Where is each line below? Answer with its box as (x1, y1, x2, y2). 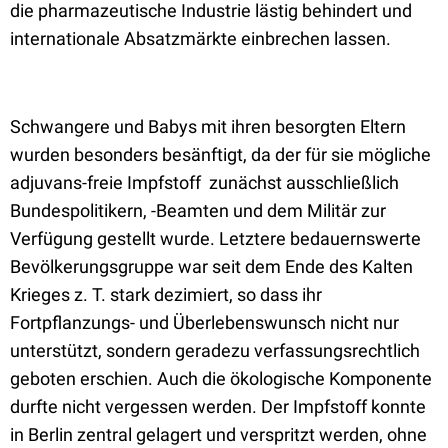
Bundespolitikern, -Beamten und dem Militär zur (10, 200, 386, 221)
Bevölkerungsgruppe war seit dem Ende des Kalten (10, 256, 413, 277)
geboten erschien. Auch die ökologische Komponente (10, 368, 432, 389)
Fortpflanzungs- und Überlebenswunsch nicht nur (10, 312, 399, 333)
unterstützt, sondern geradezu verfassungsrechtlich (10, 340, 420, 361)
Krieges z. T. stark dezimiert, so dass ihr (10, 284, 322, 305)
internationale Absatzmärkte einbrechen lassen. (10, 28, 391, 49)
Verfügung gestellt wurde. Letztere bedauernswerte (10, 228, 421, 249)
